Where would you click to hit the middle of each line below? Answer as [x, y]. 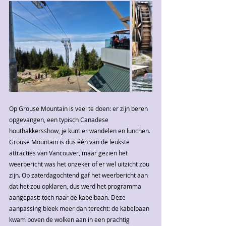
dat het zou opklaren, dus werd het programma [76, 186]
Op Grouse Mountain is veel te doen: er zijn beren [79, 109]
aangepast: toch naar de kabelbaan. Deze [68, 197]
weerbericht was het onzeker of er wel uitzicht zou [80, 164]
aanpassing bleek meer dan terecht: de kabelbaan [80, 209]
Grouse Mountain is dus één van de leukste [70, 142]
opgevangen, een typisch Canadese [60, 120]
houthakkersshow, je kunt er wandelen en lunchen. [80, 131]
